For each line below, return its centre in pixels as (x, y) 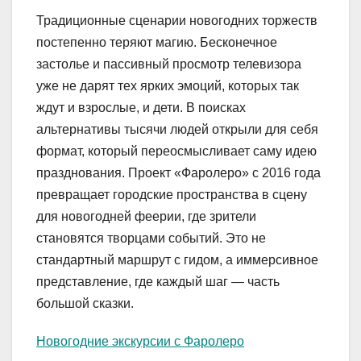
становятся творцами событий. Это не (151, 239)
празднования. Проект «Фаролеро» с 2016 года (178, 173)
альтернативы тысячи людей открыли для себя (177, 130)
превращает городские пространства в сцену (172, 195)
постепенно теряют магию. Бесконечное (157, 43)
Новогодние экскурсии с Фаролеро (140, 342)
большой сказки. (85, 304)
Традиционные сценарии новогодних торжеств (177, 21)
